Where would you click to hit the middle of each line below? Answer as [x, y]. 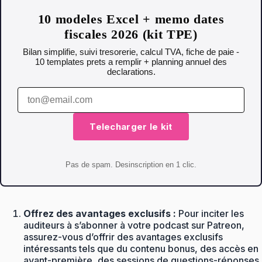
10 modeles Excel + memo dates [131, 19]
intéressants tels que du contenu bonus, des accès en [141, 248]
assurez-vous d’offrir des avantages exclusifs [123, 237]
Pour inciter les [210, 213]
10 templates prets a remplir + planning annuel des [131, 61]
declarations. [131, 71]
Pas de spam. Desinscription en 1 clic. [131, 164]
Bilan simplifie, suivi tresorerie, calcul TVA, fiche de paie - [131, 51]
